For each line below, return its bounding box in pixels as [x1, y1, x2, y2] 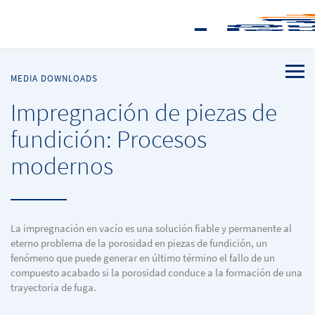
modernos [11, 149, 113, 182]
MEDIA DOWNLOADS [11, 72, 98, 84]
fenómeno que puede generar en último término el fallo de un [11, 251, 275, 265]
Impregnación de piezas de [11, 96, 277, 129]
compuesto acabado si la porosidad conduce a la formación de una [11, 266, 302, 280]
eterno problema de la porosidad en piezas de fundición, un [11, 236, 267, 250]
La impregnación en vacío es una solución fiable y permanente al [11, 221, 292, 236]
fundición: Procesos [11, 122, 207, 155]
